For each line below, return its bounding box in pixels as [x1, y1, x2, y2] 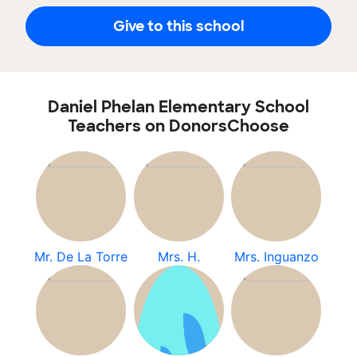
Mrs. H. [157, 249, 200, 265]
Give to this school [113, 16, 244, 36]
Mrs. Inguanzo [233, 249, 319, 265]
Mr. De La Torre [33, 249, 127, 265]
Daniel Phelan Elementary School [48, 96, 309, 117]
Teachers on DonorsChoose [68, 116, 289, 136]
